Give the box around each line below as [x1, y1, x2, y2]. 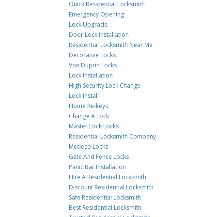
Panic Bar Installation [69, 163, 126, 171]
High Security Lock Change [69, 81, 141, 90]
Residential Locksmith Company [69, 132, 156, 140]
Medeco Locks [69, 142, 108, 151]
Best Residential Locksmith [69, 203, 142, 212]
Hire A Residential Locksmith [69, 173, 147, 181]
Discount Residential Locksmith [69, 183, 154, 191]
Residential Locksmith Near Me [69, 41, 153, 49]
